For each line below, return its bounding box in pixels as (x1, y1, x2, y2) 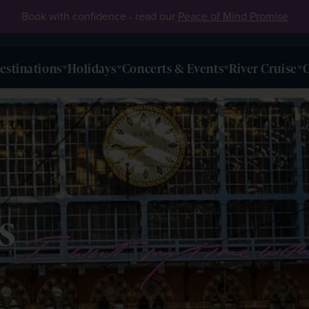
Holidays (67, 59, 117, 77)
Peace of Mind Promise (177, 8, 288, 24)
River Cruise (229, 59, 297, 77)
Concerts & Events (121, 59, 224, 77)
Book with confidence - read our (21, 8, 178, 24)
